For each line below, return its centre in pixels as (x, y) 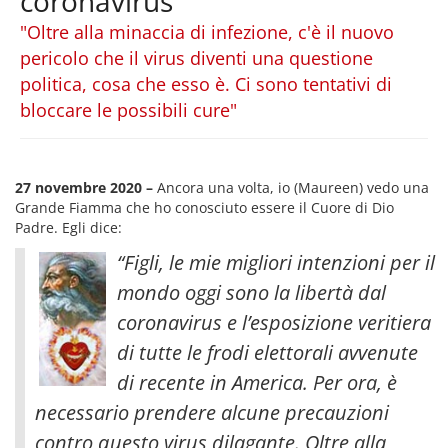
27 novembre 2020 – (84, 187)
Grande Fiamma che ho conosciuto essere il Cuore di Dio (204, 207)
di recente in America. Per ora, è (257, 382)
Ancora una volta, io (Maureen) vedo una (291, 187)
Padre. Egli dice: (68, 227)
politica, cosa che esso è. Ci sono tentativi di (206, 83)
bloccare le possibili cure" (128, 109)
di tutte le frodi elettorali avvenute (267, 352)
